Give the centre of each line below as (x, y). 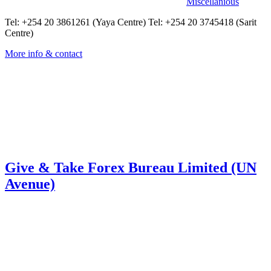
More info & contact (44, 53)
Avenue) (30, 184)
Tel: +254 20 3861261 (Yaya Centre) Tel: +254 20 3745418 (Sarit (131, 22)
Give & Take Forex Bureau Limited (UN (131, 167)
